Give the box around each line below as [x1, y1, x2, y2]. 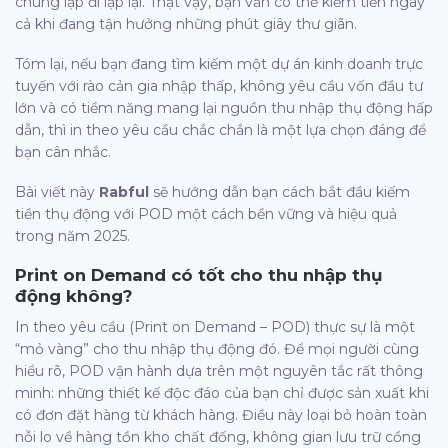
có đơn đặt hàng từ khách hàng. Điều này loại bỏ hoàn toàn [15, 405, 427, 424]
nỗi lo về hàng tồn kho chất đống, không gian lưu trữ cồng [15, 427, 421, 446]
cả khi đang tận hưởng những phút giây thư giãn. [15, 14, 357, 33]
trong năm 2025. [15, 227, 130, 246]
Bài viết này [15, 183, 99, 202]
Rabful [99, 183, 149, 202]
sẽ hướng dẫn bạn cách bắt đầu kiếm [149, 183, 410, 202]
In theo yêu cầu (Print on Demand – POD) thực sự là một [15, 317, 415, 336]
